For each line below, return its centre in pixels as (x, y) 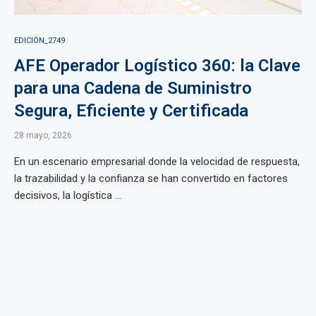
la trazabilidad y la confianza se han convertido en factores (151, 178)
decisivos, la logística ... (68, 195)
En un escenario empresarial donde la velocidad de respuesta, (157, 162)
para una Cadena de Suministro (133, 88)
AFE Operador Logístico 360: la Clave (157, 66)
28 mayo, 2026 (43, 135)
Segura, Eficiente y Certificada (131, 111)
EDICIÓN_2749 (39, 41)
